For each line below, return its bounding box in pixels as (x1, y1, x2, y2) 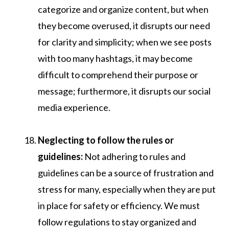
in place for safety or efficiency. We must (38, 199, 200, 211)
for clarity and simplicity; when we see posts (38, 36, 212, 48)
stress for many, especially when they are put (38, 183, 216, 195)
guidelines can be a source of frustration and (38, 167, 214, 178)
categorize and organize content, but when (38, 3, 209, 15)
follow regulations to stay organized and (38, 216, 196, 227)
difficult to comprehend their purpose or (38, 68, 198, 80)
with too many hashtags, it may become (38, 52, 193, 64)
